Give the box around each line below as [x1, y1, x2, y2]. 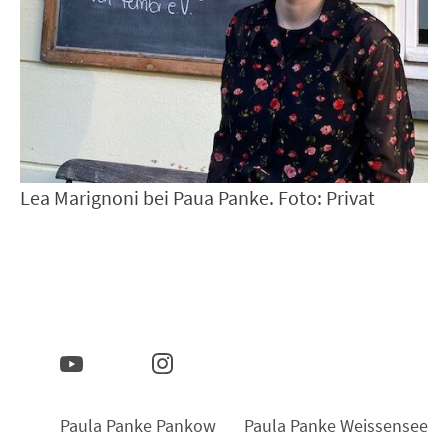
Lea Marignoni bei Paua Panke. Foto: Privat [20, 184, 375, 210]
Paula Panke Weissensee [244, 413, 428, 437]
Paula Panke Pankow [60, 413, 216, 437]
